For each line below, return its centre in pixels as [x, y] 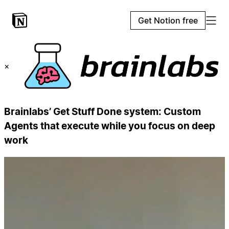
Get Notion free [168, 20]
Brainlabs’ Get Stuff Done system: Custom [102, 111]
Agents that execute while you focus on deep [110, 126]
